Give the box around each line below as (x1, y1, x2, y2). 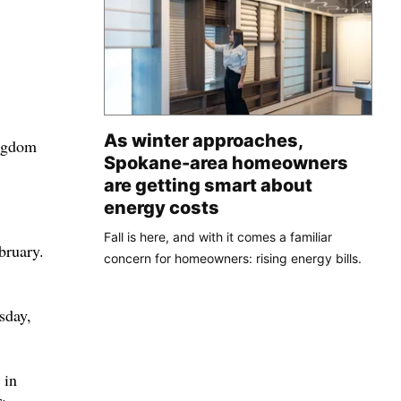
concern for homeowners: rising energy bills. (104, 250, 362, 266)
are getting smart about (104, 174, 312, 196)
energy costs (104, 196, 219, 218)
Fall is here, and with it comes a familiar (104, 228, 332, 244)
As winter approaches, (104, 129, 303, 151)
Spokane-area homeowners (104, 151, 348, 174)
